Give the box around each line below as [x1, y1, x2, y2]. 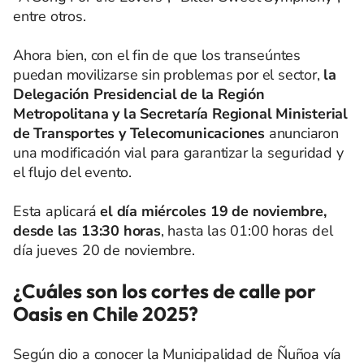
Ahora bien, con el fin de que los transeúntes [13, 45, 301, 65]
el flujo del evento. [13, 162, 132, 182]
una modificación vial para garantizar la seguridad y [13, 143, 344, 162]
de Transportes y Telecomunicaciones [13, 123, 269, 143]
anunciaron [268, 123, 339, 143]
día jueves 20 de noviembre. [13, 240, 195, 260]
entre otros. [13, 6, 86, 26]
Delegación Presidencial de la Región [13, 84, 265, 104]
